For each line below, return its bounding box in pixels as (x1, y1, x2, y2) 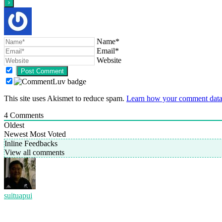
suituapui (4, 191, 32, 200)
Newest (4, 130, 28, 139)
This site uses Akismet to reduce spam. (4, 94, 126, 103)
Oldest (4, 121, 24, 130)
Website (97, 56, 121, 65)
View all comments (4, 148, 64, 157)
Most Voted (30, 130, 66, 139)
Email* (97, 47, 119, 55)
